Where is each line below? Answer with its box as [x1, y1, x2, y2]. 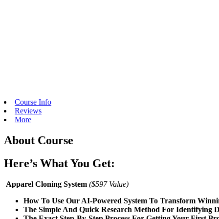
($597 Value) [89, 179, 129, 188]
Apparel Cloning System [4, 179, 87, 188]
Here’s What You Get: [4, 156, 115, 170]
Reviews [15, 106, 42, 115]
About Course [4, 133, 73, 147]
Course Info [15, 97, 51, 106]
